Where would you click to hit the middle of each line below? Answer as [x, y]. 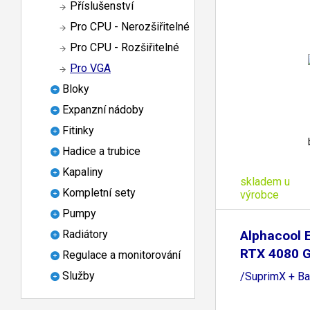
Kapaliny [83, 172]
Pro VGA [90, 69]
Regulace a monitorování [121, 255]
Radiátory [85, 235]
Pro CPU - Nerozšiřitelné [130, 27]
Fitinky [78, 131]
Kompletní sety [99, 193]
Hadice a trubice [101, 152]
